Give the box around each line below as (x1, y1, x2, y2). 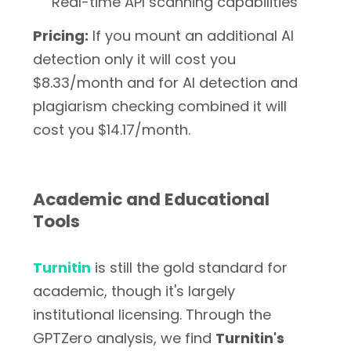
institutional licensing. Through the (33, 305, 271, 324)
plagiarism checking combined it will (33, 96, 287, 116)
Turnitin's (215, 328, 284, 348)
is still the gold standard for (91, 258, 288, 277)
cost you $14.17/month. (33, 120, 190, 139)
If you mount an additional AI (89, 26, 294, 45)
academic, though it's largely (33, 281, 235, 301)
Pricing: (33, 26, 89, 45)
